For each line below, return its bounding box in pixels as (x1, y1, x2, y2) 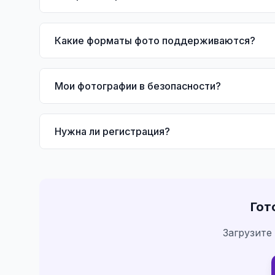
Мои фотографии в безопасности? (55, 80, 221, 92)
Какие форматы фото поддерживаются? (55, 34, 255, 47)
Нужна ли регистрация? (55, 125, 170, 137)
